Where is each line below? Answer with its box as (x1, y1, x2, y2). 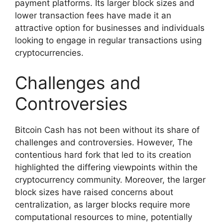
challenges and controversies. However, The (15, 137, 193, 147)
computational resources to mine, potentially (15, 212, 192, 222)
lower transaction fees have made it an (15, 10, 171, 21)
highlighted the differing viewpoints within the (15, 162, 198, 172)
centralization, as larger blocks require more (15, 199, 190, 210)
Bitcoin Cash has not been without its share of (15, 124, 200, 135)
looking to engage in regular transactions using (15, 35, 202, 46)
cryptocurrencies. (15, 48, 84, 58)
